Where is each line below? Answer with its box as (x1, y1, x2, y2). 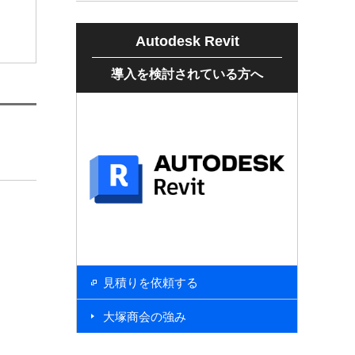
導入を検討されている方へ (111, 67, 263, 81)
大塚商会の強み (103, 309, 186, 323)
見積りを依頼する (103, 275, 198, 289)
